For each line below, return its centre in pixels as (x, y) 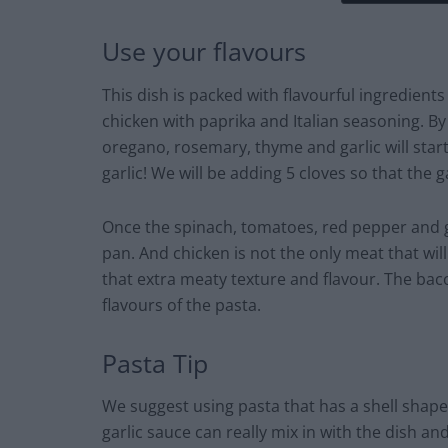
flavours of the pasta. (181, 304)
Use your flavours (204, 51)
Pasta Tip (155, 362)
